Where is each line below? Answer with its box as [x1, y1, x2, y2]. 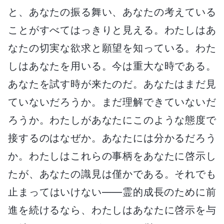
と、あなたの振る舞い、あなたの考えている [8, 5, 216, 18]
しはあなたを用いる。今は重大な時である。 [8, 59, 216, 72]
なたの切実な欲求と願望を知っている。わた [8, 41, 216, 54]
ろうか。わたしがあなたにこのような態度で [8, 113, 216, 126]
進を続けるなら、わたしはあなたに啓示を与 [8, 203, 216, 216]
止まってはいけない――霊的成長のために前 [8, 185, 216, 198]
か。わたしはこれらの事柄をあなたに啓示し [8, 149, 216, 162]
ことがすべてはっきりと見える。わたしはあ [8, 23, 216, 36]
